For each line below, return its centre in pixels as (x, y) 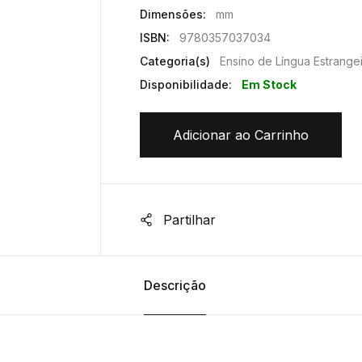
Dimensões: (173, 15)
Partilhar (187, 220)
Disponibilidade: (186, 85)
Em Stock (269, 85)
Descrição (175, 286)
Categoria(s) (175, 61)
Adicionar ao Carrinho (241, 135)
